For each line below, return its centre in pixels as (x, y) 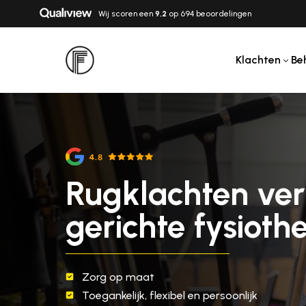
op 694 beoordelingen (209, 14)
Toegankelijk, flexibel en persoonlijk (170, 296)
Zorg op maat (118, 277)
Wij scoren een (127, 14)
